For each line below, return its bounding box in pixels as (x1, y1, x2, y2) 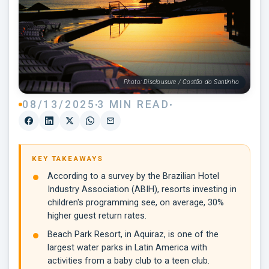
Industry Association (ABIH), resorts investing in (47, 184, 237, 195)
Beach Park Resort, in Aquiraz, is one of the (47, 229, 219, 240)
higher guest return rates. (47, 211, 147, 222)
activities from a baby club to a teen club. (47, 256, 210, 267)
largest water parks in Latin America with (47, 243, 207, 253)
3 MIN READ (97, 98, 170, 111)
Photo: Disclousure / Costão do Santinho (123, 78, 239, 86)
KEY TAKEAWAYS (32, 154, 103, 163)
